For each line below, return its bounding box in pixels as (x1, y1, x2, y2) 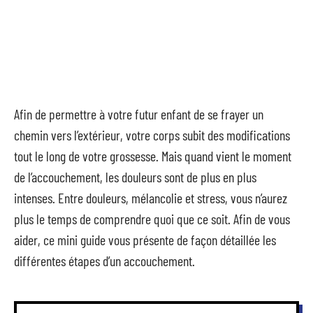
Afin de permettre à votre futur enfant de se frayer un (14, 105, 263, 122)
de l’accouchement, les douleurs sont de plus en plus (14, 168, 256, 185)
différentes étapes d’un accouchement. (14, 252, 195, 269)
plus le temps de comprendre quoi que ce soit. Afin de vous (14, 210, 290, 227)
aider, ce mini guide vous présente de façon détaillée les (14, 231, 276, 248)
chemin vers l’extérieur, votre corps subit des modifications (14, 126, 290, 143)
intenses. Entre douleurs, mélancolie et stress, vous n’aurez (14, 189, 287, 206)
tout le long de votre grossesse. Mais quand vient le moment (14, 147, 291, 164)
